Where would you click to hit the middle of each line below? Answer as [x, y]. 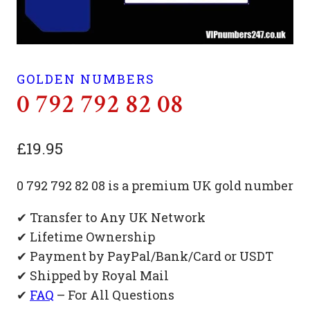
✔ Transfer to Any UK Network [111, 217]
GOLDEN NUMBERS [86, 79]
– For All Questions [114, 295]
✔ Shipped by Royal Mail [93, 275]
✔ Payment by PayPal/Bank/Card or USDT [145, 256]
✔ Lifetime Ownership [86, 237]
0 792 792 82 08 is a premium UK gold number [155, 185]
